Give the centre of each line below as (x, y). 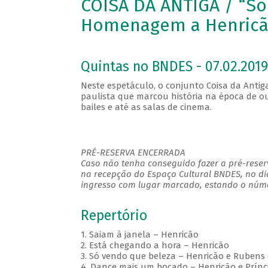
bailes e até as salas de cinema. (146, 107)
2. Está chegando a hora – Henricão (156, 246)
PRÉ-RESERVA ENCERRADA (133, 153)
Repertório (114, 216)
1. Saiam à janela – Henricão (141, 235)
